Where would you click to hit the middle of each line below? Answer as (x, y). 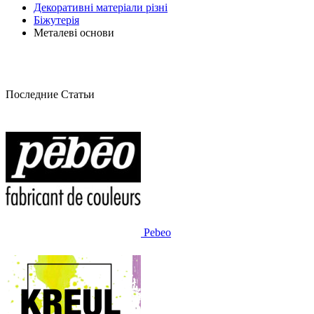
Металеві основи (74, 32)
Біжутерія (56, 20)
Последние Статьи (50, 94)
